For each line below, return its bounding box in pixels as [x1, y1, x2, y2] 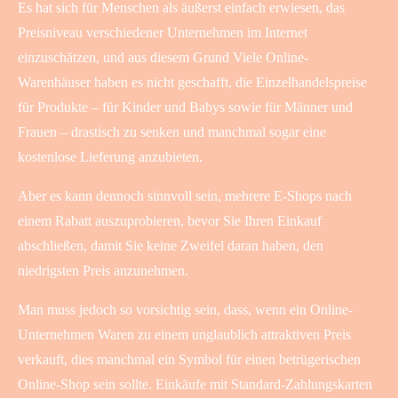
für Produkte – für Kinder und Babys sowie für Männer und [18, 99, 353, 115]
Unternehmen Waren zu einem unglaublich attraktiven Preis [18, 326, 351, 342]
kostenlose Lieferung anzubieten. [18, 148, 203, 164]
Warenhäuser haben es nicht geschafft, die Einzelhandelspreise [18, 74, 367, 90]
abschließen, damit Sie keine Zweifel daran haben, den [18, 237, 323, 253]
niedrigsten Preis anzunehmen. [18, 262, 188, 278]
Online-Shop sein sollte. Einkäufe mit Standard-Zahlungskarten [18, 376, 372, 392]
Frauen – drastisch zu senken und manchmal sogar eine [18, 123, 326, 139]
